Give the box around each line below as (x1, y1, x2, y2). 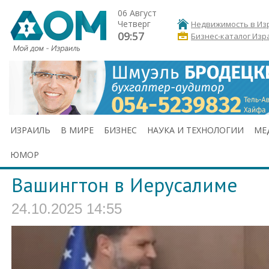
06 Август (118, 7, 157, 19)
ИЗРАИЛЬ (10, 124, 50, 136)
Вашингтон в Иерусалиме (11, 172, 237, 198)
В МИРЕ (61, 124, 94, 136)
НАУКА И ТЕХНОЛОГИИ (147, 124, 244, 136)
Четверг (118, 18, 151, 29)
